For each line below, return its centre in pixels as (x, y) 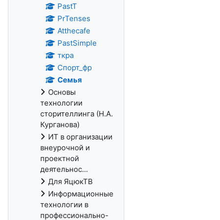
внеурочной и (65, 148)
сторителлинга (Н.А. (77, 114)
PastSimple (77, 43)
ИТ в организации (80, 137)
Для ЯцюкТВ (70, 181)
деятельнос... (64, 169)
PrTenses (74, 18)
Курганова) (60, 124)
